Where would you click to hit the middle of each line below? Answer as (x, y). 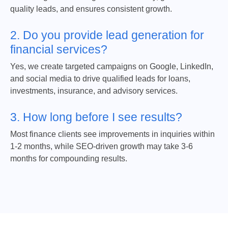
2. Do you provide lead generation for (107, 35)
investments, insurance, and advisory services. (94, 91)
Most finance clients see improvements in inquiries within (112, 134)
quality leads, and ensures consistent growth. (91, 9)
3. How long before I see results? (96, 117)
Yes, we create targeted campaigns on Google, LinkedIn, (112, 67)
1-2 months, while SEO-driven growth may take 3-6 (102, 147)
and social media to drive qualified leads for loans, (100, 79)
